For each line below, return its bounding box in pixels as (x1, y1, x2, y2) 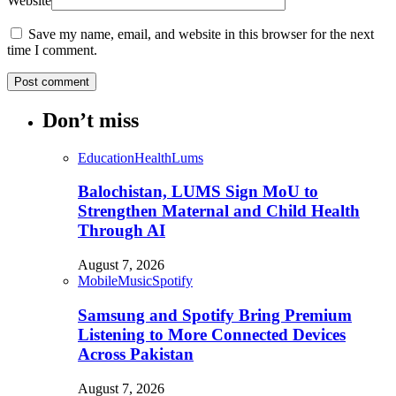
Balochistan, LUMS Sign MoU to (78, 182, 318, 202)
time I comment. (7, 42, 97, 57)
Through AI (78, 221, 165, 240)
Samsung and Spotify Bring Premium (78, 305, 352, 324)
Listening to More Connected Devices (78, 324, 346, 344)
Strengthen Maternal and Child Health (78, 202, 360, 221)
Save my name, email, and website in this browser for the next (28, 26, 374, 42)
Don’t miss (42, 108, 139, 132)
